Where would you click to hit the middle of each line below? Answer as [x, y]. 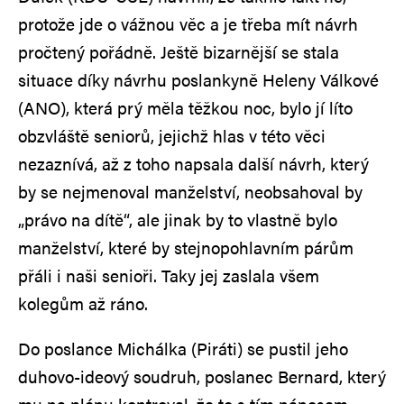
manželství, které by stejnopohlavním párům [186, 247]
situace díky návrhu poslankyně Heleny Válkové [198, 79]
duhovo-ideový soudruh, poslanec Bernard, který [202, 376]
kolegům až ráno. [83, 303]
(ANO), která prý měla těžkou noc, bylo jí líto [185, 107]
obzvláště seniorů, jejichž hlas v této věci [172, 135]
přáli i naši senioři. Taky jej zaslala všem [169, 275]
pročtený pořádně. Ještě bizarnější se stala [179, 51]
